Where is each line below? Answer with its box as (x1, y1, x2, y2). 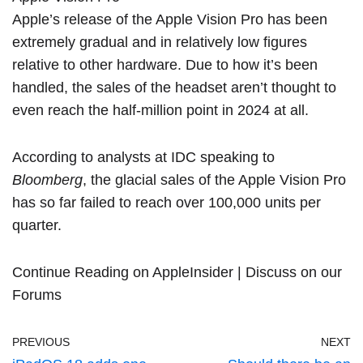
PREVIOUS (12, 335, 70, 348)
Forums (12, 287, 62, 303)
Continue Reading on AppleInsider (12, 264, 233, 280)
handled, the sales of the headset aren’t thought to (12, 79, 336, 96)
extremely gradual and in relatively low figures (12, 34, 307, 50)
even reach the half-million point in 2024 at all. (12, 102, 309, 118)
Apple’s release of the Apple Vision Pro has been (12, 11, 327, 28)
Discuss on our (246, 264, 342, 280)
